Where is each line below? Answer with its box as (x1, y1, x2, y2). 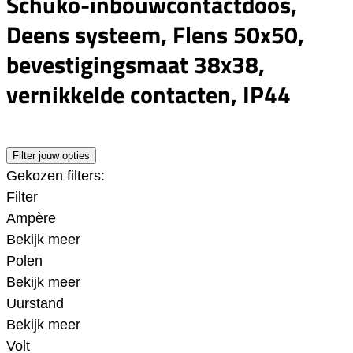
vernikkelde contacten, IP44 (6, 76, 291, 113)
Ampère (6, 210, 56, 226)
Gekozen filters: (6, 167, 105, 184)
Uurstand (6, 295, 64, 311)
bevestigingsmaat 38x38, (6, 46, 265, 84)
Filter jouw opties (13, 149, 90, 162)
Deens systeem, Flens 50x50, (6, 17, 304, 54)
